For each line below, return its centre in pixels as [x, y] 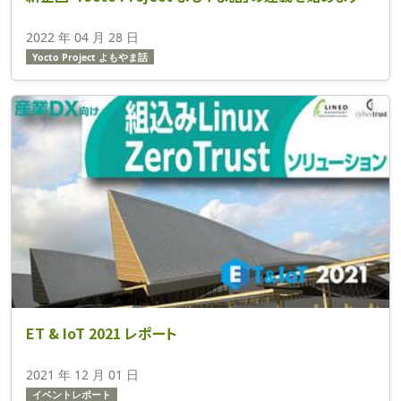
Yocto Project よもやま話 [90, 57]
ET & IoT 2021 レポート [102, 333]
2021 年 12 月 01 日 [82, 375]
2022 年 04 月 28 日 [82, 37]
